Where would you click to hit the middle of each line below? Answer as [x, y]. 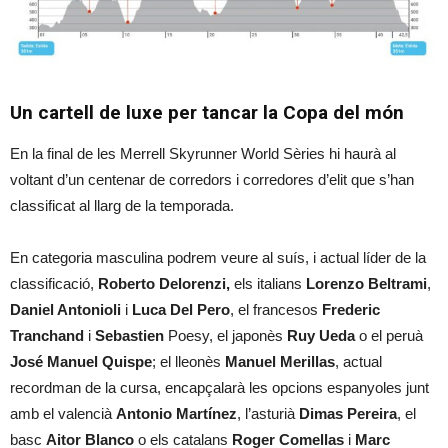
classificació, [54, 283]
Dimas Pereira [348, 413]
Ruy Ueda [321, 335]
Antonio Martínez [176, 413]
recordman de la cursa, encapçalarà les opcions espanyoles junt [219, 387]
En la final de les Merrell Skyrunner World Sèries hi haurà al [203, 153]
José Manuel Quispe [81, 361]
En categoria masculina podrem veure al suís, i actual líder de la [218, 257]
